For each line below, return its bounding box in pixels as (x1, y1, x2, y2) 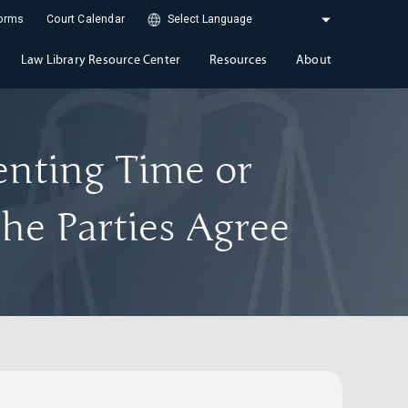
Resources (209, 52, 267, 67)
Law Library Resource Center (20, 52, 181, 67)
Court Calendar (46, 13, 125, 26)
